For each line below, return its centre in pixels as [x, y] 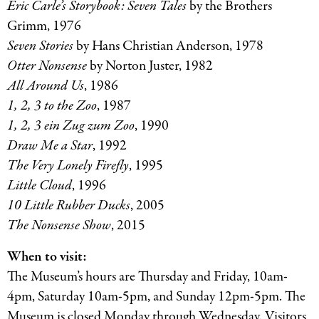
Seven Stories [40, 46]
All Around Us [46, 86]
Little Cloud [40, 186]
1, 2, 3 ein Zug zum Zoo [71, 126]
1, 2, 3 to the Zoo [52, 106]
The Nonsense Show [59, 226]
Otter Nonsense [47, 66]
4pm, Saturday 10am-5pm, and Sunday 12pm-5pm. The [156, 296]
